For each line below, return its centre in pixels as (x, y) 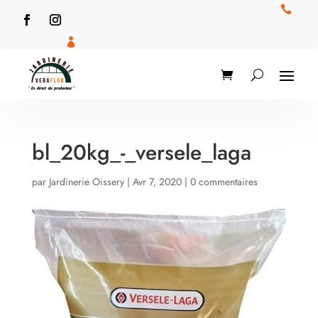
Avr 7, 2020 (157, 182)
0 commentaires (224, 182)
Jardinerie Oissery (86, 182)
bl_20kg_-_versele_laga (141, 152)
